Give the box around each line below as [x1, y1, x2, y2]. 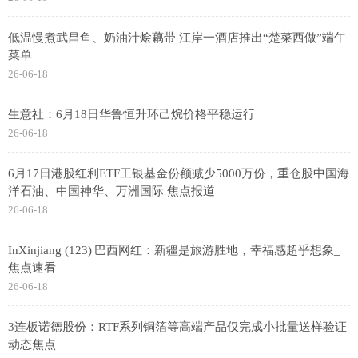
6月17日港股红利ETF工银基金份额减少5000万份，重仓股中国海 [8, 167, 349, 180]
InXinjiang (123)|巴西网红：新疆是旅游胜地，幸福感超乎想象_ [8, 244, 340, 257]
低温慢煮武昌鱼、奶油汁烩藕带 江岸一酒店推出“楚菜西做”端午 [8, 31, 346, 44]
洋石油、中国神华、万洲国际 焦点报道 [8, 185, 215, 197]
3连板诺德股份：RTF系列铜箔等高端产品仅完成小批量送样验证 [8, 320, 347, 333]
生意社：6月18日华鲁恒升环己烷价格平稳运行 [8, 108, 255, 121]
